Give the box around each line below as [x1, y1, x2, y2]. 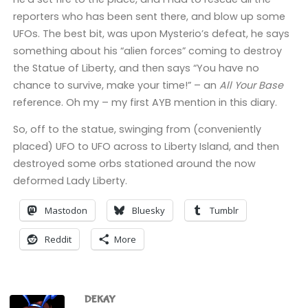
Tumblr [209, 203, 239, 217]
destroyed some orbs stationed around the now [12, 157, 256, 171]
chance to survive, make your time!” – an [12, 78, 219, 92]
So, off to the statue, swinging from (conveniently [12, 122, 261, 137]
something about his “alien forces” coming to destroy [12, 43, 282, 58]
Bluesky [131, 203, 165, 217]
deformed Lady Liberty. [12, 174, 127, 188]
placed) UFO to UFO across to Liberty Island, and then [12, 140, 279, 154]
